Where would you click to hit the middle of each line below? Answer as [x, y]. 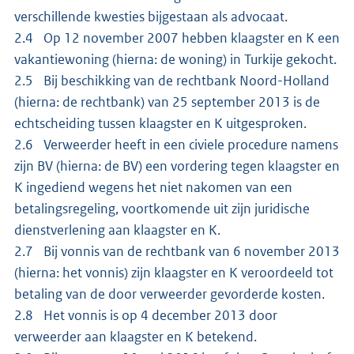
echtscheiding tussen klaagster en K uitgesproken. [162, 123]
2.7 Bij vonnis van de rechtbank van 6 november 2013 [177, 251]
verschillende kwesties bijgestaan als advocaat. [152, 16]
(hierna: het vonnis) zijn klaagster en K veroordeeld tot [174, 272]
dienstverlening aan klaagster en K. [120, 230]
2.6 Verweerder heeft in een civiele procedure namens [176, 144]
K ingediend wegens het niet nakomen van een [153, 187]
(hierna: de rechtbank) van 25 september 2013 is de [167, 102]
